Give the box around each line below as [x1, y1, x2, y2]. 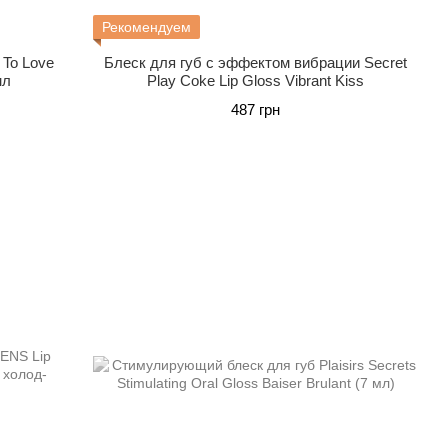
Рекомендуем [102, 19, 192, 35]
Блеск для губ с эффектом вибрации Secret [104, 54, 408, 71]
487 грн [231, 101, 281, 118]
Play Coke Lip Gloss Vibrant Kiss [147, 72, 365, 89]
